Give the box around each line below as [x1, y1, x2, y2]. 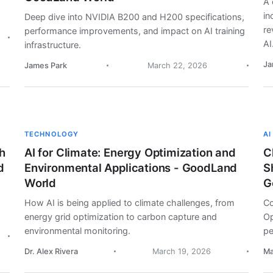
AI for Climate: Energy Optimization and [24, 146, 236, 160]
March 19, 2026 [152, 247, 211, 257]
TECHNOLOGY [24, 130, 79, 139]
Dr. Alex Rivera [24, 247, 78, 257]
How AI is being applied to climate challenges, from [24, 197, 235, 208]
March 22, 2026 [147, 61, 208, 71]
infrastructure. [24, 40, 81, 51]
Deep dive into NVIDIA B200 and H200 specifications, [24, 12, 244, 23]
